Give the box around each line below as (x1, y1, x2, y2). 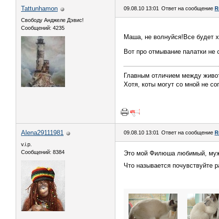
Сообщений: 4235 (21, 25, 65, 31)
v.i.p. (21, 141, 32, 147)
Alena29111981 (21, 129, 64, 136)
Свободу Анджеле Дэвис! (21, 17, 84, 23)
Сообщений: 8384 (21, 149, 65, 155)
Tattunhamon (21, 5, 58, 12)
